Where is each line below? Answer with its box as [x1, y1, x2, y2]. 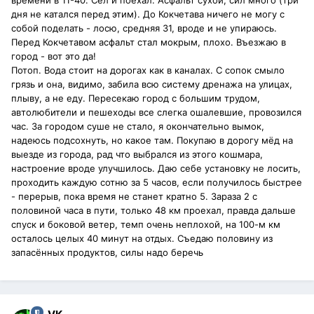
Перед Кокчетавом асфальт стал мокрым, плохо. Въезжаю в [11, 36, 286, 48]
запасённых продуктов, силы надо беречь [11, 247, 203, 259]
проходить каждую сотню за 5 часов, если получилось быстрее [11, 177, 302, 189]
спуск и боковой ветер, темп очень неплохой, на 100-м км [11, 219, 280, 231]
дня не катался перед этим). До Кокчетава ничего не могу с [11, 8, 285, 20]
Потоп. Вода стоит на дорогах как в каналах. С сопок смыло [11, 64, 285, 76]
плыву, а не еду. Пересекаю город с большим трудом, [11, 93, 260, 104]
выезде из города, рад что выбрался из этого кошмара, [11, 149, 263, 161]
